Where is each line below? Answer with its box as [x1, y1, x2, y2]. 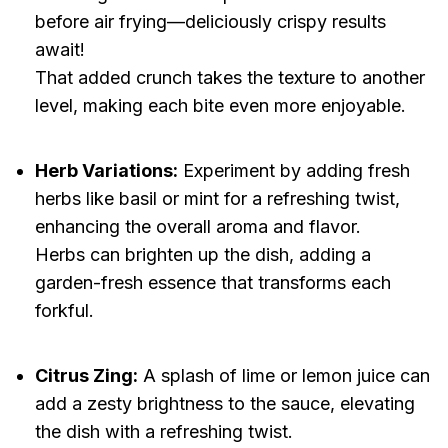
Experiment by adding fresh [177, 160, 410, 182]
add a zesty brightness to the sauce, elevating [34, 393, 415, 415]
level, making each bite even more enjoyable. [34, 95, 406, 117]
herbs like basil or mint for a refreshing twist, [34, 188, 400, 210]
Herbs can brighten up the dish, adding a [34, 244, 371, 266]
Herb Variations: [34, 160, 178, 182]
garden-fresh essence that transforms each [34, 272, 391, 294]
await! [34, 39, 85, 61]
